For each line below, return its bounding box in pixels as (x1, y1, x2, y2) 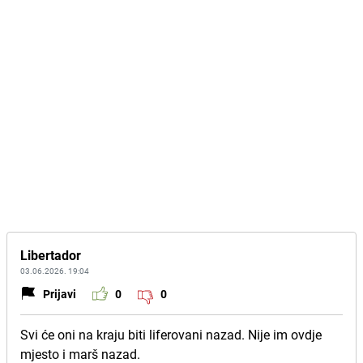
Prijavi (43, 285, 76, 301)
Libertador (20, 246, 81, 264)
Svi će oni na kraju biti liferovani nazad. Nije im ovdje (20, 326, 322, 344)
